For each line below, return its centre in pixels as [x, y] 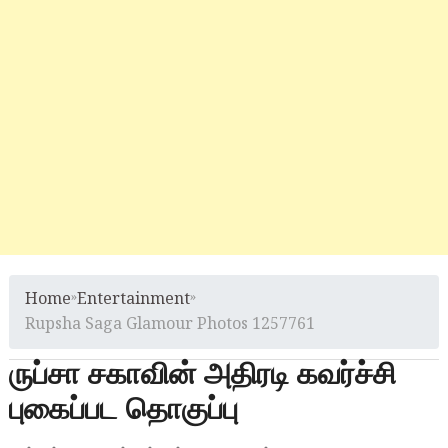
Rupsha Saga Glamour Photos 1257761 [169, 324]
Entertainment [133, 299]
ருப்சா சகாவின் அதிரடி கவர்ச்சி [202, 375]
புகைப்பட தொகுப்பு [123, 410]
